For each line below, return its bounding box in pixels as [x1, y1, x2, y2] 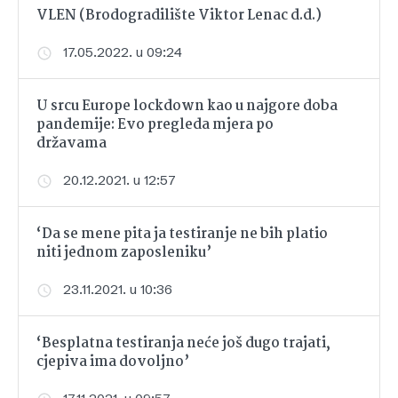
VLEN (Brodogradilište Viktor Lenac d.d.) [36, 4, 322, 28]
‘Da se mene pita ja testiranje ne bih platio [36, 223, 328, 246]
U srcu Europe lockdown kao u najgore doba [36, 95, 338, 118]
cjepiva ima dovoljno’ [36, 351, 189, 374]
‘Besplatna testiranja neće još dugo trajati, [36, 332, 330, 355]
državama [36, 132, 107, 155]
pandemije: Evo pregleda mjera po [36, 114, 274, 137]
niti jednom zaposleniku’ [36, 242, 211, 265]
